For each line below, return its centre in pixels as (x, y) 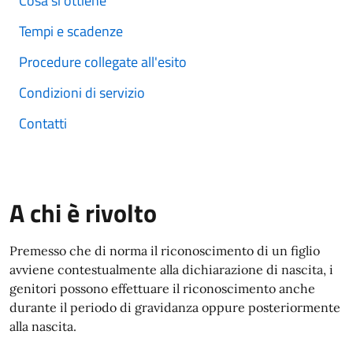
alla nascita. (43, 326)
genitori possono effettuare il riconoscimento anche (162, 288)
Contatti (43, 123)
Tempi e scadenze (71, 31)
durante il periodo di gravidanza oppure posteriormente (175, 307)
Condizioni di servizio (82, 93)
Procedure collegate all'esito (103, 62)
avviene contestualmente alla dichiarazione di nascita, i (171, 269)
